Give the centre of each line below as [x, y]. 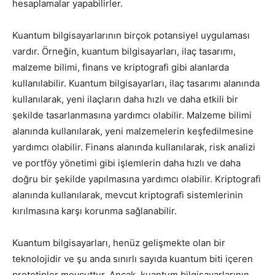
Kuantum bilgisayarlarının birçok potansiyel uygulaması [131, 36]
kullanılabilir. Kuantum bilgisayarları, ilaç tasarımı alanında [136, 83]
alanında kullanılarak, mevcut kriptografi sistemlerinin [128, 195]
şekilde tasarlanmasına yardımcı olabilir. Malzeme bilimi [132, 115]
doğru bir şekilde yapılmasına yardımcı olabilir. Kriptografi [137, 179]
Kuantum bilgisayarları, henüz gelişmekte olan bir [119, 243]
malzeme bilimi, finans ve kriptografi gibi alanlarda [121, 68]
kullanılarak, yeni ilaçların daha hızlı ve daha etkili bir [125, 99]
